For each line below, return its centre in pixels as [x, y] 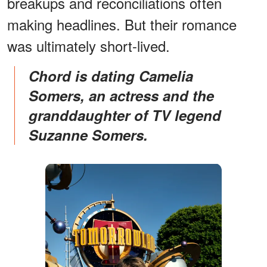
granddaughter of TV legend [125, 115]
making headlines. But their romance [122, 24]
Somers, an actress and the [121, 96]
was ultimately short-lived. [89, 46]
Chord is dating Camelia [34, 76]
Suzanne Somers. [88, 135]
